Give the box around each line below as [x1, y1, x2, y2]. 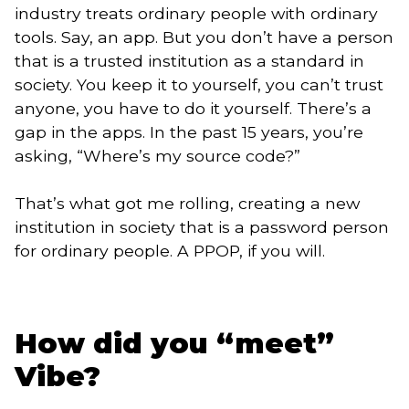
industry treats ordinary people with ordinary [15, 3, 378, 23]
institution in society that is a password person [15, 216, 389, 236]
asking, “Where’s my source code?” [15, 145, 309, 165]
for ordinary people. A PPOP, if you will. [15, 240, 325, 260]
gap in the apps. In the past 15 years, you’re [15, 121, 363, 142]
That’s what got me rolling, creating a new [15, 193, 360, 213]
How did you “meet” [15, 325, 334, 361]
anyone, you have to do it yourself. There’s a [15, 98, 372, 118]
